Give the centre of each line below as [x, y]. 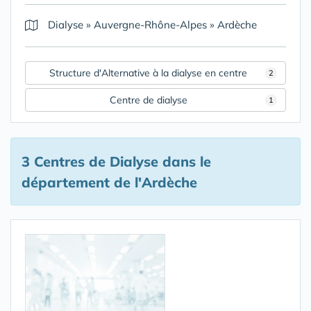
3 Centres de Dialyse [90, 161]
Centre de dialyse [148, 100]
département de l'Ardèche [109, 182]
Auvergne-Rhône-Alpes [150, 25]
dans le [185, 161]
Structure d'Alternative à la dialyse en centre [148, 73]
